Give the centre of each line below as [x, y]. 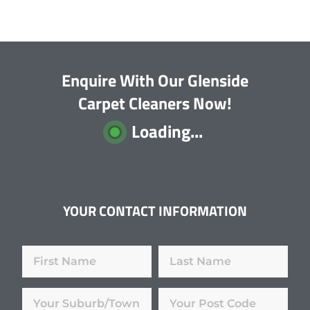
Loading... [167, 132]
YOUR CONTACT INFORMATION [155, 211]
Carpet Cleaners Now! [155, 103]
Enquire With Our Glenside [155, 81]
